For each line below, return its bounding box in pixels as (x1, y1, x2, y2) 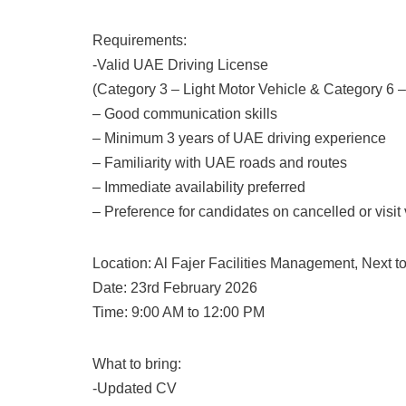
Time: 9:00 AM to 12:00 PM (92, 304, 265, 320)
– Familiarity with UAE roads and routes (92, 155, 347, 170)
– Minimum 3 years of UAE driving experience (92, 130, 386, 146)
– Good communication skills (92, 106, 277, 121)
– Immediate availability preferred (92, 179, 305, 195)
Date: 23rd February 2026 (92, 280, 257, 295)
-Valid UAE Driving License (92, 57, 268, 72)
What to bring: (92, 356, 181, 372)
